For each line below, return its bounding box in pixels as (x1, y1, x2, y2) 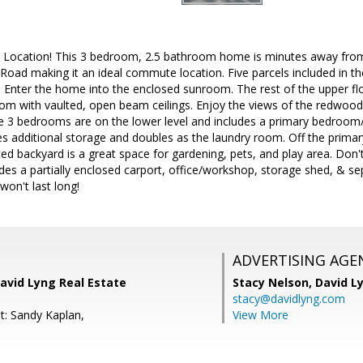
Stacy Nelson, (233, 275, 315, 290)
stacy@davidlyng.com (233, 291, 345, 306)
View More (233, 307, 288, 322)
